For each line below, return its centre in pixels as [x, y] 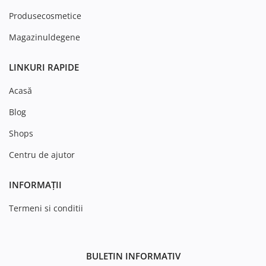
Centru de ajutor [42, 154]
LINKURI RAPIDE [44, 67]
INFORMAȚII [35, 184]
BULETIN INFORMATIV [133, 256]
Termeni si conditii [46, 208]
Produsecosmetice [45, 15]
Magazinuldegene [45, 37]
